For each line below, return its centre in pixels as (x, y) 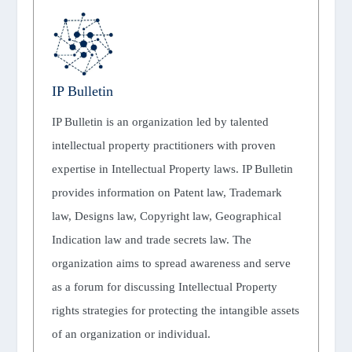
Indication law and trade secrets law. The (151, 239)
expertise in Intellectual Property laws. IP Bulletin (172, 169)
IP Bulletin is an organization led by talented (160, 121)
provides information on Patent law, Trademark (167, 192)
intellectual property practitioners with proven (163, 145)
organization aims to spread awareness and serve (171, 263)
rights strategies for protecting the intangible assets (175, 310)
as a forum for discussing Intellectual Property (164, 286)
